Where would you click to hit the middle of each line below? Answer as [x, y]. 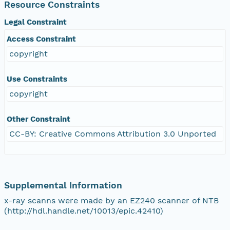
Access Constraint [41, 39]
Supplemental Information [63, 185]
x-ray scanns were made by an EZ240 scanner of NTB [111, 200]
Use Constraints [37, 79]
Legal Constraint [35, 22]
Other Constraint [39, 119]
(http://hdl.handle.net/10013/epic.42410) [84, 210]
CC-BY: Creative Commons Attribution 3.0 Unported [113, 133]
